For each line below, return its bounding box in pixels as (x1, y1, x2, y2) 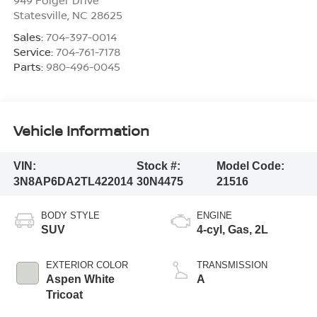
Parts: (13, 59, 46, 74)
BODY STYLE (40, 209, 100, 221)
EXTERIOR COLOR (45, 259, 128, 270)
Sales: (13, 29, 46, 44)
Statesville (13, 7, 67, 22)
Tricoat (45, 288, 83, 301)
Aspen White (45, 272, 115, 285)
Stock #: (137, 160, 181, 173)
